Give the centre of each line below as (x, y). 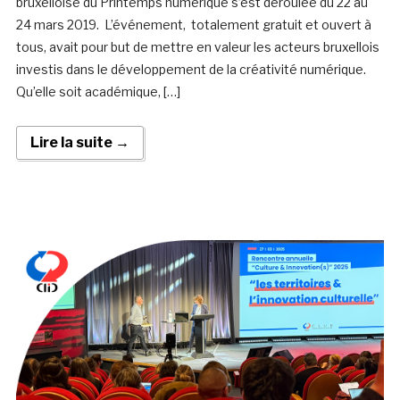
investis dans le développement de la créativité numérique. (191, 70)
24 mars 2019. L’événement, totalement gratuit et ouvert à (195, 25)
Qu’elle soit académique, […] (98, 92)
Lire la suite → (79, 143)
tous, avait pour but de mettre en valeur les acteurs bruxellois (197, 47)
